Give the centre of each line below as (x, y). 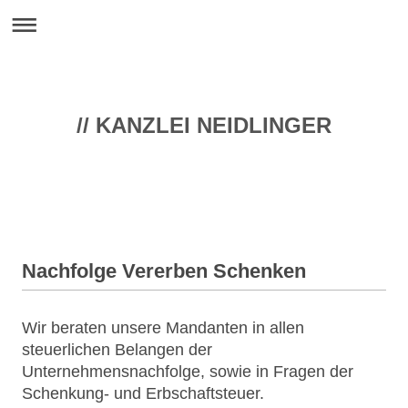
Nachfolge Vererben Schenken (164, 271)
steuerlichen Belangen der (117, 350)
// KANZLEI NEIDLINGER (204, 125)
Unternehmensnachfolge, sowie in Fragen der (188, 372)
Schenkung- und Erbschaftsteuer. (143, 393)
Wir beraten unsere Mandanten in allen (163, 328)
